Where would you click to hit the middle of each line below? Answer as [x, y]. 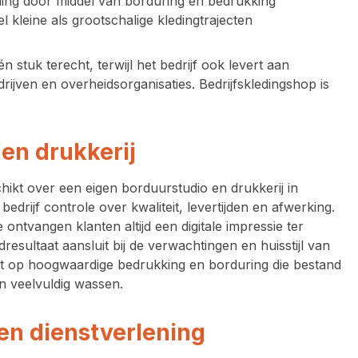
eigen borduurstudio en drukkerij [185, 188]
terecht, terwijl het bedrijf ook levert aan [166, 65]
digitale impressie [232, 226]
